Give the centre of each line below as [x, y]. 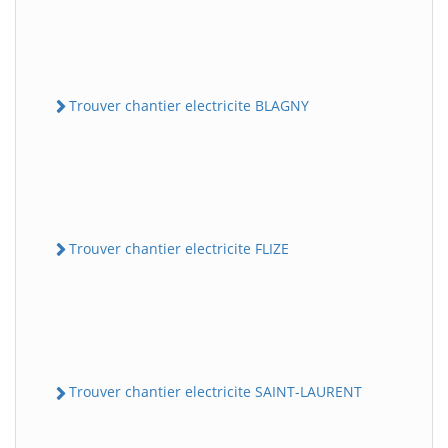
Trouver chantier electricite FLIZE [179, 249]
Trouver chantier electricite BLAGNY [189, 105]
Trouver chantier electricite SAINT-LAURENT [215, 392]
